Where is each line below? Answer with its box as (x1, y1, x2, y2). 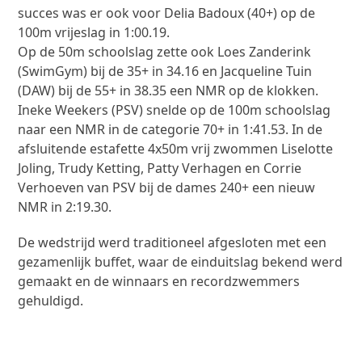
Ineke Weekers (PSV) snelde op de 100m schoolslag (18, 101, 331, 119)
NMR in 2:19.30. (18, 198, 112, 216)
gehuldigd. (18, 292, 84, 309)
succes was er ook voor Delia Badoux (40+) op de (18, 4, 316, 22)
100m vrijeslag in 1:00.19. (18, 23, 170, 41)
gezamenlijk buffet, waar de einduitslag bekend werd (18, 253, 343, 271)
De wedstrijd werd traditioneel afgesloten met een (18, 234, 327, 251)
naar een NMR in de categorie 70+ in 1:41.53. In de (18, 120, 323, 138)
